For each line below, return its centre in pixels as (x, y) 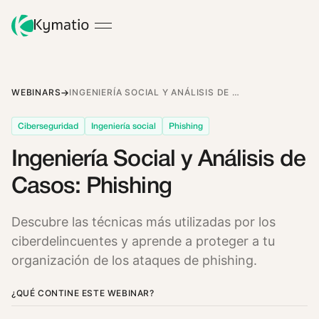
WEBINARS (36, 92)
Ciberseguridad (48, 126)
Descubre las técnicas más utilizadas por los (143, 221)
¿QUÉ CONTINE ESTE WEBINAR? (83, 293)
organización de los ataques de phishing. (134, 260)
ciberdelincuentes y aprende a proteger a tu (143, 241)
